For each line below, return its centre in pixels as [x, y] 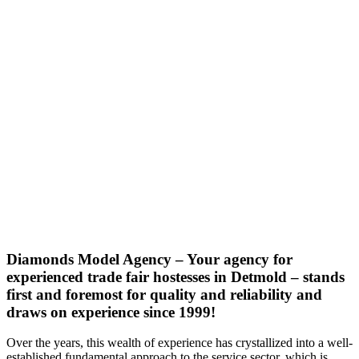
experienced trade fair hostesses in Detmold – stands [175, 276]
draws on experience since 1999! [111, 312]
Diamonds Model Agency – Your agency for [149, 259]
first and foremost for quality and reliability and [164, 294]
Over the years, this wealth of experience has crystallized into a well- [179, 343]
